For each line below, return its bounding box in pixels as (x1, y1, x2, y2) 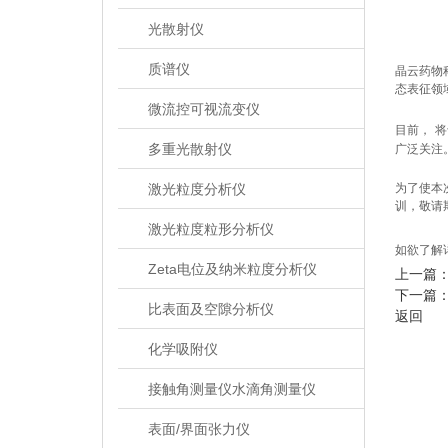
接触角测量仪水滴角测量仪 (148, 380, 316, 397)
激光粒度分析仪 (148, 180, 246, 197)
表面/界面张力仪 (148, 420, 250, 437)
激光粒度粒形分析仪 (148, 220, 274, 237)
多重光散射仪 (148, 140, 232, 157)
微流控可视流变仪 (148, 100, 260, 117)
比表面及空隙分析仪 (148, 300, 274, 317)
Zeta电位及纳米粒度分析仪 (148, 260, 317, 277)
